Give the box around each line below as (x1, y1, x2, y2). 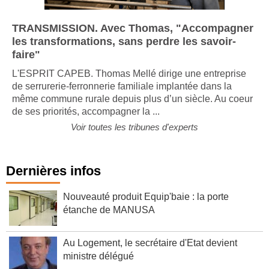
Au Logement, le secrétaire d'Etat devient (63, 246, 237, 257)
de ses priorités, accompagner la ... (12, 115, 160, 125)
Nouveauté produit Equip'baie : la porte (63, 200, 229, 211)
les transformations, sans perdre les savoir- (12, 44, 236, 56)
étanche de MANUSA (63, 213, 155, 224)
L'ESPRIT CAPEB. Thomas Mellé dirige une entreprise (12, 77, 246, 88)
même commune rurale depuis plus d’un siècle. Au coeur (12, 102, 253, 113)
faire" (12, 57, 40, 70)
